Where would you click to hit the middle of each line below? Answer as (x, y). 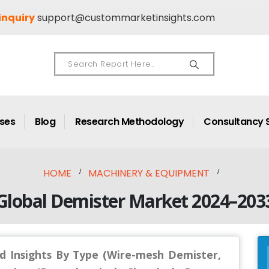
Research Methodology (129, 121)
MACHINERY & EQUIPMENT (149, 173)
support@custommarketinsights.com (126, 18)
